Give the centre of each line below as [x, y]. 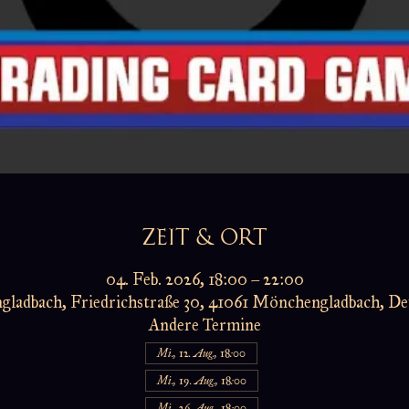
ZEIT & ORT [204, 236]
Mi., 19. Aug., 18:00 [202, 381]
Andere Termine [204, 325]
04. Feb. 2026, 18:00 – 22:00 [204, 279]
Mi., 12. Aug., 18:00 [201, 353]
